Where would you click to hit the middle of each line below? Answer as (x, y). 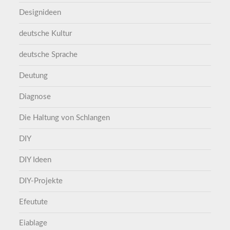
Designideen (40, 12)
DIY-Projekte (41, 181)
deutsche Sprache (49, 54)
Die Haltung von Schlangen (65, 118)
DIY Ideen (35, 160)
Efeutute (34, 202)
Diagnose (35, 97)
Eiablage (33, 223)
